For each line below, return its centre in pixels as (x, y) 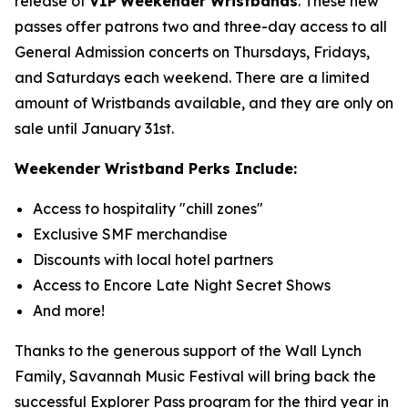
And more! (69, 311)
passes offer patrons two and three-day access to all (201, 26)
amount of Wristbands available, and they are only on (204, 103)
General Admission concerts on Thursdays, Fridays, (192, 52)
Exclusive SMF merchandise (130, 234)
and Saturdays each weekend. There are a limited (192, 77)
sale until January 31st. (94, 128)
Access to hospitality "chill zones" (148, 209)
